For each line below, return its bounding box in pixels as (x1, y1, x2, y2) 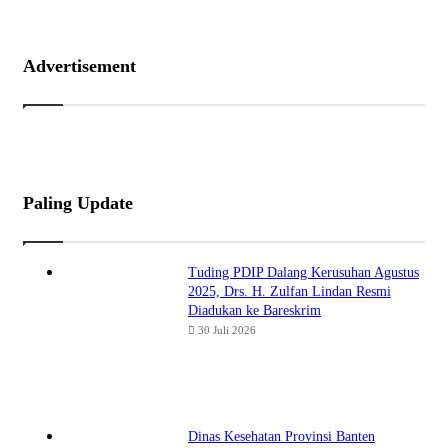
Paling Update (23, 193, 133, 214)
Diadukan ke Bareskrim (188, 303, 321, 319)
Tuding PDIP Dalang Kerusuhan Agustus (188, 265, 419, 281)
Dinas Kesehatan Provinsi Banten (188, 429, 375, 445)
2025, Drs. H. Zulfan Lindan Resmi (188, 284, 391, 300)
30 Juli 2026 (198, 324, 256, 337)
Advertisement (23, 56, 136, 77)
